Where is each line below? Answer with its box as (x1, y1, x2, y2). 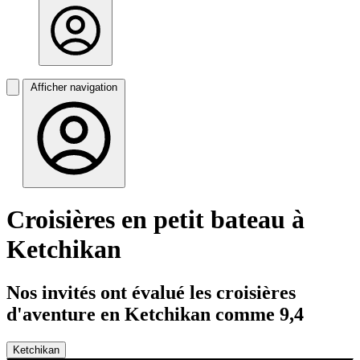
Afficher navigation (31, 81, 117, 93)
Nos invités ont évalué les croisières (6, 281, 296, 303)
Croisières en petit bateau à (6, 205, 305, 235)
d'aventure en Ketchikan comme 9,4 (6, 303, 304, 325)
